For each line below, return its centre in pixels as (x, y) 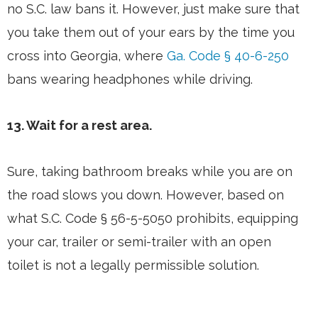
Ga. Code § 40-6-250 (228, 56)
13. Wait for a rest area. (79, 126)
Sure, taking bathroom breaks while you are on (150, 172)
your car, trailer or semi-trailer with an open (139, 242)
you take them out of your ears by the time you (151, 33)
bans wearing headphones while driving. (130, 79)
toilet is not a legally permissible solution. (133, 265)
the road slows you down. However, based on (146, 195)
